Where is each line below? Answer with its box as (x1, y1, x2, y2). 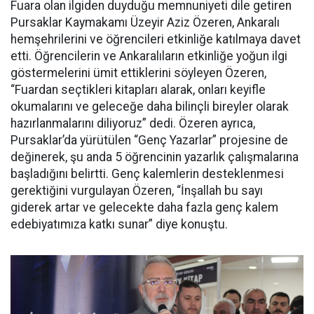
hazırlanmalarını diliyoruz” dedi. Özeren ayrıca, (11, 116, 255, 131)
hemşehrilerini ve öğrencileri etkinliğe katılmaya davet (11, 32, 301, 47)
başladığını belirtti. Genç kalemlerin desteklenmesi (11, 167, 284, 182)
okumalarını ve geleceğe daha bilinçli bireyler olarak (11, 100, 289, 114)
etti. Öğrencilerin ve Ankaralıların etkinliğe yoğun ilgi (11, 49, 287, 64)
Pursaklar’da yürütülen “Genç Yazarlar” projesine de (11, 133, 288, 148)
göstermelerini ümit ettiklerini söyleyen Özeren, (11, 66, 266, 81)
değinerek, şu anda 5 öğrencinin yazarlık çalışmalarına (11, 150, 299, 165)
